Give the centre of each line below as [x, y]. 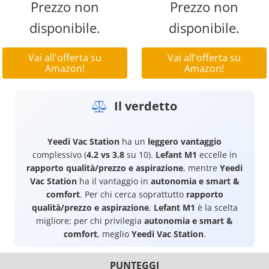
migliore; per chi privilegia [90, 221]
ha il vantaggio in [113, 181]
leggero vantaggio [185, 142]
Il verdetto [144, 106]
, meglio [114, 234]
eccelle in [217, 155]
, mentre [201, 168]
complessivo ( [59, 155]
